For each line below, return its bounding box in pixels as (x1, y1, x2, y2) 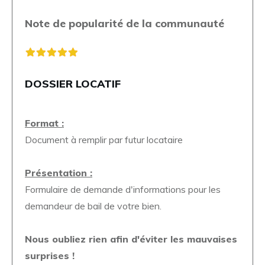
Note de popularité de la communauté (25, 16, 224, 30)
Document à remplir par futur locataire (25, 133, 183, 146)
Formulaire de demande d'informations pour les (25, 183, 221, 195)
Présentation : (25, 166, 92, 179)
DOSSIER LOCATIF (25, 76, 121, 91)
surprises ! (25, 249, 75, 261)
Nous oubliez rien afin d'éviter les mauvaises (25, 232, 237, 245)
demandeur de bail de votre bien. (25, 199, 161, 212)
